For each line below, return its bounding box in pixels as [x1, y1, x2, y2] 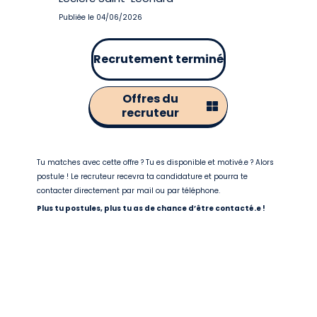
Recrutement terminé [93, 51, 224, 67]
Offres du [122, 91, 178, 107]
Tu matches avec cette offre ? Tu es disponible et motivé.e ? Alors [37, 157, 275, 168]
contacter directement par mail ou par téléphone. [37, 185, 221, 196]
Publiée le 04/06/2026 [59, 12, 143, 23]
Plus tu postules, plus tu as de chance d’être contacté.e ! [37, 203, 266, 214]
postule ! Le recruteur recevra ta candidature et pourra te [37, 171, 248, 182]
